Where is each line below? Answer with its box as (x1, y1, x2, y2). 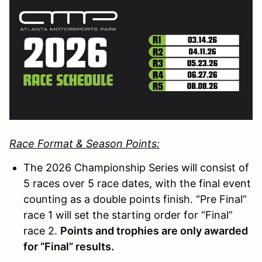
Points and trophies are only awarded (60, 224, 248, 237)
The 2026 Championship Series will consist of (23, 161, 249, 174)
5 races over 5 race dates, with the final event (23, 177, 251, 189)
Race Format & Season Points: (9, 137, 160, 150)
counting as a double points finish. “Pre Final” (23, 192, 247, 205)
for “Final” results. (23, 240, 116, 253)
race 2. (23, 224, 57, 237)
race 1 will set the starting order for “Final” (23, 208, 233, 221)
